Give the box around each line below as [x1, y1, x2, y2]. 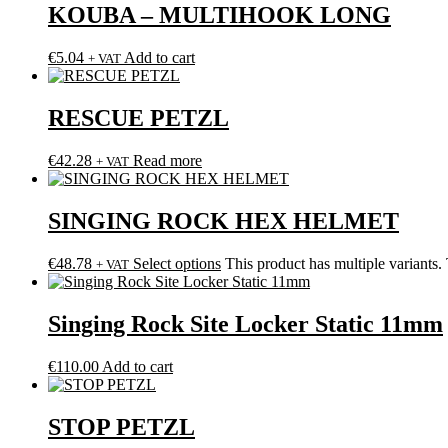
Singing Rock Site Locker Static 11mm [48, 310, 443, 337]
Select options [133, 254, 221, 272]
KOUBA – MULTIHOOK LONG [48, 2, 391, 29]
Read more [133, 152, 202, 170]
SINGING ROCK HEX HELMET [48, 207, 399, 234]
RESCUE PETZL [48, 105, 229, 132]
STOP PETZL [48, 413, 195, 440]
